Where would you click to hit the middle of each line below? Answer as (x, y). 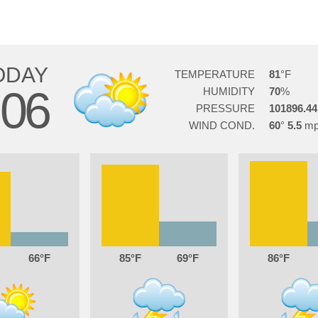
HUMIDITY (229, 91)
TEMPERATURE (214, 74)
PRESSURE (225, 108)
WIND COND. (221, 125)
